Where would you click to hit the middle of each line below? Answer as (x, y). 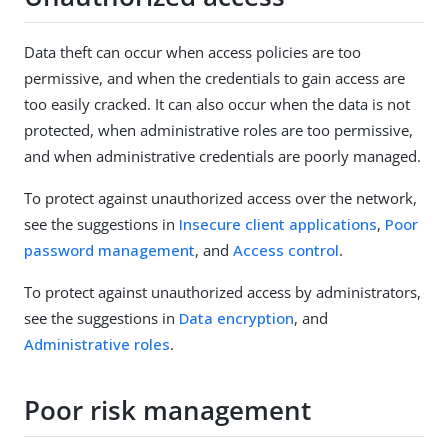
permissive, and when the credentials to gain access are (214, 77)
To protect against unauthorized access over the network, (220, 197)
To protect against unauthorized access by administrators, (222, 291)
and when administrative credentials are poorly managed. (222, 155)
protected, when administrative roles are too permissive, (218, 129)
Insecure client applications (278, 223)
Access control (286, 249)
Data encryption (236, 317)
